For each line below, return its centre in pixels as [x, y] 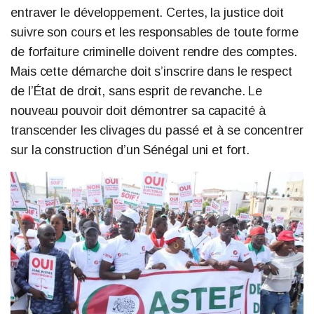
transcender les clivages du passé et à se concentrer [157, 130]
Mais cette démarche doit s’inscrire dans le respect [151, 71]
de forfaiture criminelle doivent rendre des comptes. [154, 52]
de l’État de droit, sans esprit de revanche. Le [137, 91]
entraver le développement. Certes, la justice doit [147, 12]
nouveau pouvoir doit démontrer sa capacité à [138, 110]
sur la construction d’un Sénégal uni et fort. [130, 150]
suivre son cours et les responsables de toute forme [155, 32]
